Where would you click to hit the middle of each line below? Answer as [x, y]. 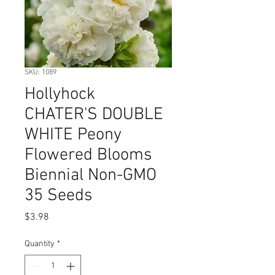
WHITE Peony [73, 135]
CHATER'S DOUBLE [94, 115]
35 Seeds [58, 196]
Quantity [40, 244]
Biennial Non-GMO [91, 176]
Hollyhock [60, 95]
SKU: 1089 [41, 72]
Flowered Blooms [88, 155]
